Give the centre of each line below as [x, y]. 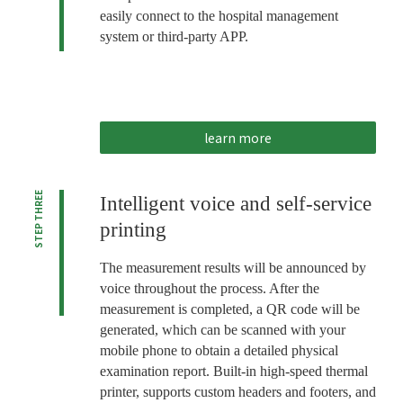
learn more [237, 137]
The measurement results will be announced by [233, 267]
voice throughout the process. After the [209, 288]
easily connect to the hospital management [219, 15]
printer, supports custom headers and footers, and [237, 391]
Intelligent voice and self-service [235, 203]
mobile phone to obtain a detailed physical [219, 350]
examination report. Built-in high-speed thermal [233, 371]
